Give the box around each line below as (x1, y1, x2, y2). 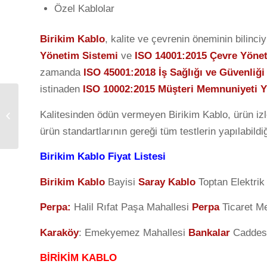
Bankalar (188, 226, 233, 238)
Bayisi (108, 176, 138, 188)
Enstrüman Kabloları (21, 98, 91, 108)
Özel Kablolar (54, 3, 114, 15)
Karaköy (40, 226, 79, 238)
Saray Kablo (138, 176, 195, 188)
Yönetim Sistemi (40, 50, 118, 62)
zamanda (40, 67, 83, 79)
